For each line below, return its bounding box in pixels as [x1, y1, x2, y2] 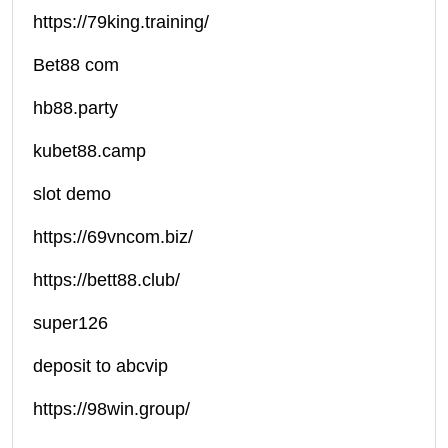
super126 [33, 313, 108, 334]
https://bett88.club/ [33, 270, 180, 291]
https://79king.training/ [33, 12, 209, 33]
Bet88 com [33, 55, 119, 76]
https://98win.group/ [33, 399, 190, 420]
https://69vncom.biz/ [33, 227, 193, 248]
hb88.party [33, 98, 118, 119]
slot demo [33, 184, 111, 205]
